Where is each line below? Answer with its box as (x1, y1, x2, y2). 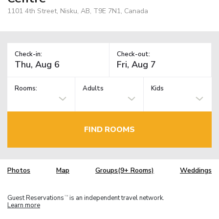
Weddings (180, 166, 212, 175)
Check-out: (117, 49, 150, 59)
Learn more (7, 200, 40, 210)
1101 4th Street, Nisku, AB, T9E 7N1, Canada (7, 6, 148, 16)
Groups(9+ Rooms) (95, 166, 154, 175)
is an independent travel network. (68, 193, 164, 202)
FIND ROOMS (84, 124, 135, 135)
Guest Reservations (7, 193, 64, 202)
